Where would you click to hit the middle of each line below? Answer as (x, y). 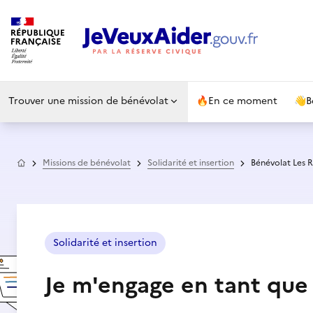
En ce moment (243, 101)
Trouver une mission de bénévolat (88, 101)
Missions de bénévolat (87, 163)
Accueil (40, 161)
